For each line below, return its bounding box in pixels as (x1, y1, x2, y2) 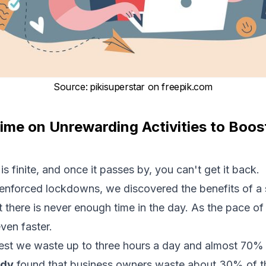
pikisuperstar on (90, 80, 162, 93)
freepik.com (161, 80, 213, 93)
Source (53, 80, 85, 93)
